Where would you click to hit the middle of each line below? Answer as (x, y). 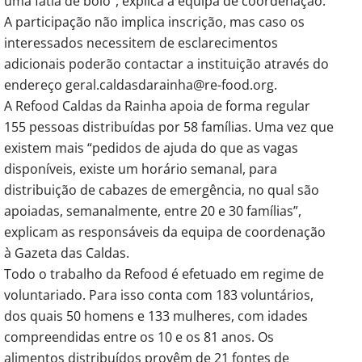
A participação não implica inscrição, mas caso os (154, 21)
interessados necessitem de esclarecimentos (141, 42)
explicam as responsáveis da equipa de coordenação (165, 232)
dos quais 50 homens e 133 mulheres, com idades (156, 316)
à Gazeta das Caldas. (67, 253)
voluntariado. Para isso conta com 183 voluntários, (159, 295)
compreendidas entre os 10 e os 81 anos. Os (139, 337)
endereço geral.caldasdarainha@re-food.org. (141, 84)
